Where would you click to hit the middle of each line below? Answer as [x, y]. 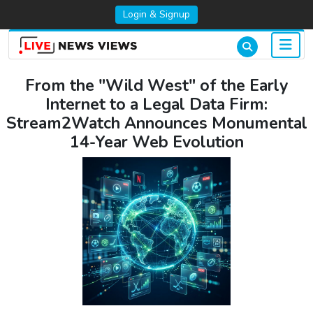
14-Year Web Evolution [156, 143]
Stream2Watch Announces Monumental [156, 124]
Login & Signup [156, 14]
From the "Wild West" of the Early [156, 86]
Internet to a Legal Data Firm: [156, 105]
